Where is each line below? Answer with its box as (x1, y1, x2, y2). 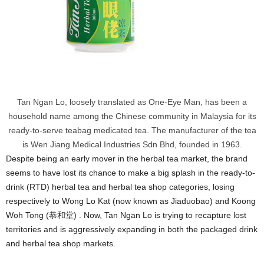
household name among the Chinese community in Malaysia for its (8, 111, 256, 121)
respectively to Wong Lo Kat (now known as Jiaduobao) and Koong (6, 196, 256, 206)
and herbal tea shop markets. (6, 239, 115, 248)
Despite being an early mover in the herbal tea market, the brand (6, 154, 247, 163)
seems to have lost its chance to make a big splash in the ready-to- (6, 168, 255, 177)
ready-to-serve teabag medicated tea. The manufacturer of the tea (8, 126, 256, 135)
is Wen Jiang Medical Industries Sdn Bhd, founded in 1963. (22, 140, 242, 149)
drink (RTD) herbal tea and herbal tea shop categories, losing (6, 182, 235, 192)
